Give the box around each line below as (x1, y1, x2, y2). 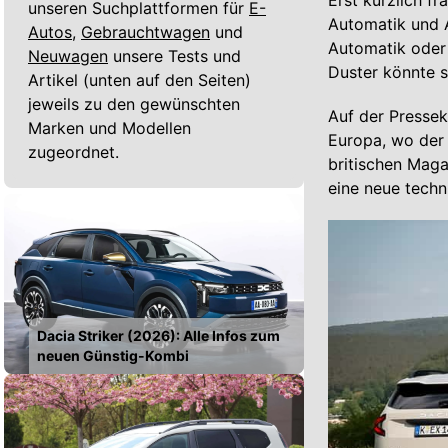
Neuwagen (28, 45, 108, 66)
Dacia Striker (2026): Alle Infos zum (37, 326, 280, 344)
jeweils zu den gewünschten (28, 93, 240, 114)
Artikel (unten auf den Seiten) (28, 69, 251, 90)
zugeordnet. (28, 141, 119, 162)
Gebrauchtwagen (81, 21, 210, 42)
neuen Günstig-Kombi (37, 346, 189, 364)
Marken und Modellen (28, 117, 191, 138)
